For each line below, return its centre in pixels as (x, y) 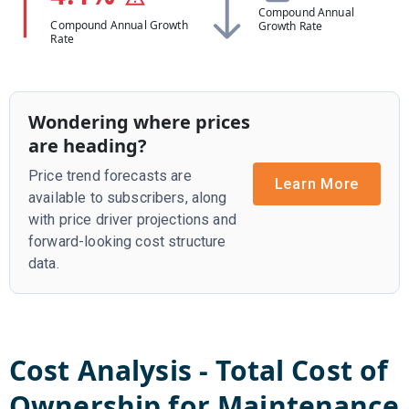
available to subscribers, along (128, 197)
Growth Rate (290, 26)
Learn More (316, 184)
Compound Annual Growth (119, 25)
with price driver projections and (132, 219)
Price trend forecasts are (110, 175)
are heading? (88, 145)
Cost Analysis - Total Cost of (199, 370)
